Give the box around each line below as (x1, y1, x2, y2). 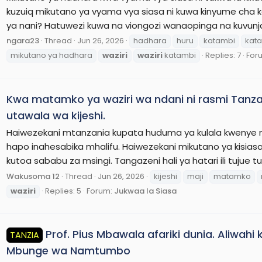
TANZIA (10, 229, 40, 242)
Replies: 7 (205, 50, 241, 61)
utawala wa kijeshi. (6, 108, 105, 123)
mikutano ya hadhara (11, 50, 92, 61)
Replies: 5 (45, 185, 81, 197)
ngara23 (6, 35, 39, 47)
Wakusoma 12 (6, 171, 60, 182)
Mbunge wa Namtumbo (6, 243, 130, 258)
